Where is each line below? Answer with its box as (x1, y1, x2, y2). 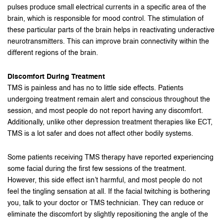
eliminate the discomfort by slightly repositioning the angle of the (7, 211, 208, 218)
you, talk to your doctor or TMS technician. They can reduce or (7, 200, 204, 207)
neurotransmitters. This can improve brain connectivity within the (7, 38, 209, 45)
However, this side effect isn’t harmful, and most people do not (7, 177, 202, 184)
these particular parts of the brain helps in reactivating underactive (7, 27, 215, 34)
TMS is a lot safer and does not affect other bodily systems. (7, 130, 193, 137)
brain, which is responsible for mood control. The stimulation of (7, 15, 204, 22)
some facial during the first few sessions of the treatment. (7, 166, 186, 172)
